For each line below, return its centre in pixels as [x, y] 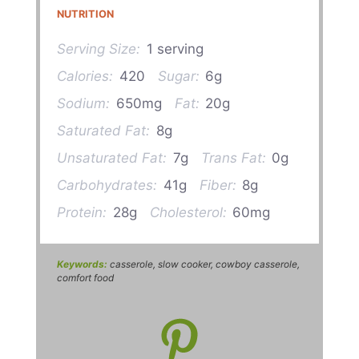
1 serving [175, 49]
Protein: [82, 213]
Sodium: [84, 104]
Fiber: [218, 186]
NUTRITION [86, 14]
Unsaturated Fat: [112, 158]
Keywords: [83, 264]
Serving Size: [99, 49]
